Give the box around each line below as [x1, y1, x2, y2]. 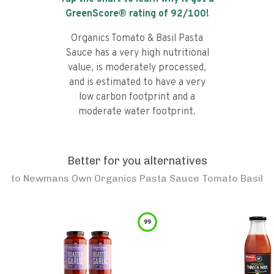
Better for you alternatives [67, 154, 207, 168]
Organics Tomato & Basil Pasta [71, 32, 203, 45]
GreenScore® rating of [65, 8, 171, 20]
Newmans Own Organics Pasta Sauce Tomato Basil [23, 172, 263, 184]
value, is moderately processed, [68, 62, 206, 74]
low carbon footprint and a [79, 91, 195, 103]
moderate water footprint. [78, 106, 196, 118]
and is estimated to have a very [68, 76, 206, 89]
